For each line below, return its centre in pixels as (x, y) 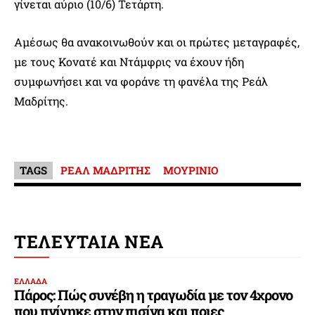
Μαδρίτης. (41, 101)
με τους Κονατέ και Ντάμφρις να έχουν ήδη (129, 61)
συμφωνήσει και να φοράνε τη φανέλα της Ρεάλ (141, 81)
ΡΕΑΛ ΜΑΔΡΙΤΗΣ (105, 170)
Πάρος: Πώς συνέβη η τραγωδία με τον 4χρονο (153, 294)
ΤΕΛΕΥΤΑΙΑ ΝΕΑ (89, 241)
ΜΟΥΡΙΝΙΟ (191, 170)
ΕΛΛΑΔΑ (31, 281)
